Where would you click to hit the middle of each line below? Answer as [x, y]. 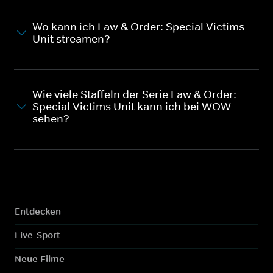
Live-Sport [37, 235]
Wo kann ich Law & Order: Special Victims [138, 27]
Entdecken [38, 211]
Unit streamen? [71, 39]
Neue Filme [40, 258]
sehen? [51, 119]
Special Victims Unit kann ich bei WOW [132, 106]
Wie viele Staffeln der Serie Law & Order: [134, 94]
